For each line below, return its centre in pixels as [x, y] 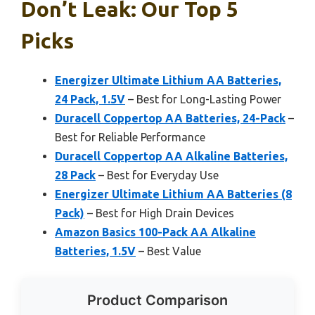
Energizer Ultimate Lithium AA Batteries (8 [173, 194]
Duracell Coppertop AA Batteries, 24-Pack [170, 118]
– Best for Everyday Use [157, 175]
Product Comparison [157, 300]
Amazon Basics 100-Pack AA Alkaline [155, 232]
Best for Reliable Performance [130, 137]
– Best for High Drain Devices [159, 213]
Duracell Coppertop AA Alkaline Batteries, [171, 156]
